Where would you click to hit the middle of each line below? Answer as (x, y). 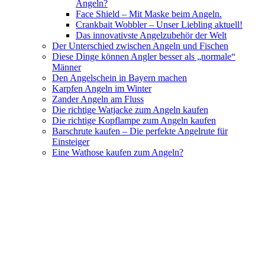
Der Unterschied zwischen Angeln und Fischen (140, 46)
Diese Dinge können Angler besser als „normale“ (144, 56)
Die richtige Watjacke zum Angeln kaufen (130, 110)
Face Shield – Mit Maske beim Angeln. (149, 14)
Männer (67, 67)
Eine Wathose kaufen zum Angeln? (118, 152)
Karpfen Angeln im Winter (102, 88)
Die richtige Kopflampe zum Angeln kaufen (134, 120)
